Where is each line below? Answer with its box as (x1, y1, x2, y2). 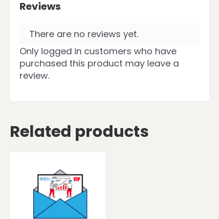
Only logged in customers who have (20, 45, 176, 57)
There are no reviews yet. (29, 28, 138, 40)
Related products (10, 120, 149, 142)
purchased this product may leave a (20, 57, 179, 69)
